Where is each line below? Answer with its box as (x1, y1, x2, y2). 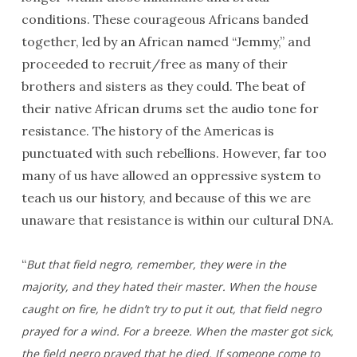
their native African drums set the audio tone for (21, 100, 319, 116)
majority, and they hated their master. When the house (21, 279, 316, 294)
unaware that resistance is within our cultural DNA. (21, 212, 334, 228)
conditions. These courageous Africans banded (21, 11, 308, 27)
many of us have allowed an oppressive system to (21, 167, 321, 183)
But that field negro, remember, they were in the (25, 257, 286, 272)
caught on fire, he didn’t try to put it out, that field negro (21, 301, 321, 316)
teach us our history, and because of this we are (21, 190, 311, 206)
